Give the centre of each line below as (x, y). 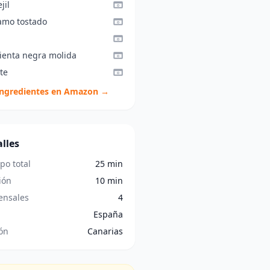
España (108, 214)
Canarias (105, 231)
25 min (109, 164)
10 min (109, 181)
